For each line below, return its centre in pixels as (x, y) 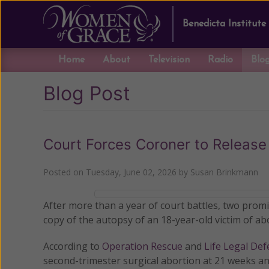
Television (169, 60)
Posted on (65, 172)
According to (73, 246)
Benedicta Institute (224, 24)
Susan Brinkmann (224, 172)
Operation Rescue (142, 246)
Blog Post (87, 93)
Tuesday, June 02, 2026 (131, 172)
